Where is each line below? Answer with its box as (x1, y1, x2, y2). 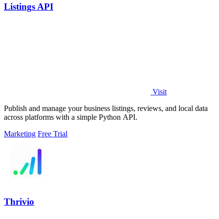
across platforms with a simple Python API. (4, 113, 137, 122)
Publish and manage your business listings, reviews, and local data (4, 104, 208, 113)
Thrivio (4, 197, 34, 207)
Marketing (4, 130, 36, 138)
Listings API (4, 1, 53, 12)
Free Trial (38, 130, 67, 138)
